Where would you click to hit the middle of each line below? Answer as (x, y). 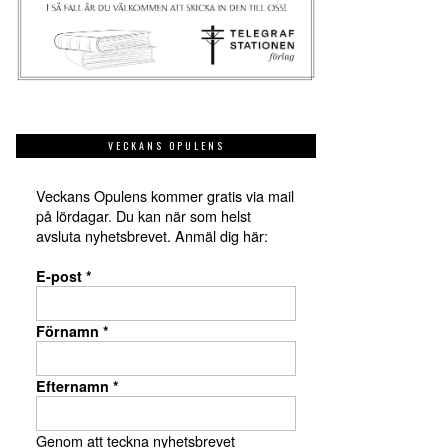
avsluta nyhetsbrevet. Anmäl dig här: (152, 236)
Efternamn (74, 386)
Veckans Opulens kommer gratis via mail (165, 196)
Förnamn (69, 331)
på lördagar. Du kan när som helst (143, 216)
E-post (61, 276)
